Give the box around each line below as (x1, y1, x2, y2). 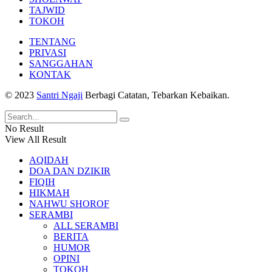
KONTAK (29, 69, 71, 80)
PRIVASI (29, 47, 66, 58)
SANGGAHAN (29, 58, 93, 69)
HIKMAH (29, 188, 70, 199)
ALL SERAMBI (53, 220, 118, 231)
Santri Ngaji (36, 90, 83, 101)
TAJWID (29, 5, 65, 16)
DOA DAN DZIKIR (29, 166, 110, 177)
